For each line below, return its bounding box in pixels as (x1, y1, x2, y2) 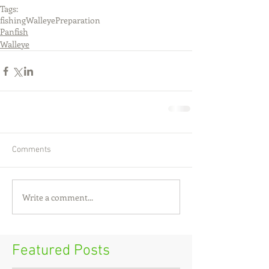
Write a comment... (22, 191, 93, 203)
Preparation (55, 14, 100, 26)
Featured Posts (12, 242, 110, 260)
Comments (12, 145, 51, 155)
